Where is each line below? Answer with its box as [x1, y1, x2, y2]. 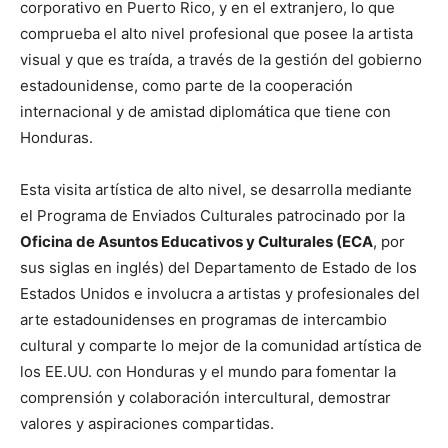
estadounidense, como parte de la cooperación [20, 75, 353, 95]
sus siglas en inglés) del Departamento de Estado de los [20, 257, 417, 277]
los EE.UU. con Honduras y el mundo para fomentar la [20, 361, 396, 381]
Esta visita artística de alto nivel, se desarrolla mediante [20, 179, 412, 199]
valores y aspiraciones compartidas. [20, 413, 274, 433]
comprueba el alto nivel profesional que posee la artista [20, 23, 413, 43]
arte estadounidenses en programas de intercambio [20, 309, 387, 329]
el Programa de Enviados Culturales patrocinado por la [20, 205, 405, 225]
